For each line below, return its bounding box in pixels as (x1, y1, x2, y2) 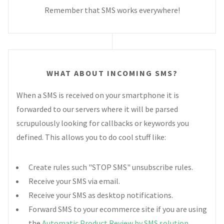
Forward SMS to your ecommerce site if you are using (28, 204, 207, 214)
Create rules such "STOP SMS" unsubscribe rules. (28, 162, 193, 172)
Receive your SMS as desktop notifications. (28, 190, 173, 200)
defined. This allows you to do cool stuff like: (16, 132, 166, 142)
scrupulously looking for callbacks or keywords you (16, 118, 189, 128)
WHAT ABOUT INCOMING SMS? (46, 68, 178, 78)
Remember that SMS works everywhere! (44, 5, 180, 15)
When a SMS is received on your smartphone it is (16, 90, 179, 100)
